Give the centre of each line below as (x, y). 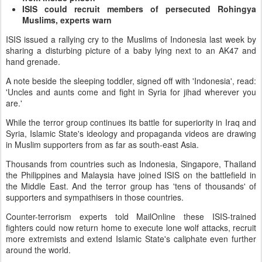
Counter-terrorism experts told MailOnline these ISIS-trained (131, 216)
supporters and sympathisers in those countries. (95, 197)
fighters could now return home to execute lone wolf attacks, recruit (131, 227)
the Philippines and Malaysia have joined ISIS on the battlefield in (131, 175)
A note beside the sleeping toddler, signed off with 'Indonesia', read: (131, 80)
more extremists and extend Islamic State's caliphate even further (131, 238)
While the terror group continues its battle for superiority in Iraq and (131, 122)
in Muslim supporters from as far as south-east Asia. (102, 144)
